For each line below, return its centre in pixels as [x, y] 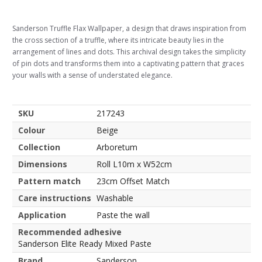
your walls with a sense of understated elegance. [92, 75]
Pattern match [49, 181]
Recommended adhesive [70, 232]
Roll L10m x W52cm [134, 164]
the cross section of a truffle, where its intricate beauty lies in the [118, 40]
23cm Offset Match [133, 181]
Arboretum [117, 147]
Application [42, 215]
